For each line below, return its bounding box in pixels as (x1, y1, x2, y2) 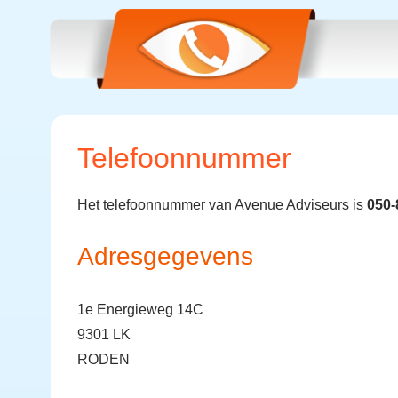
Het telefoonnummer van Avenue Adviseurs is (77, 197, 367, 212)
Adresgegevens (77, 243, 253, 270)
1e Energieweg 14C (77, 302, 203, 317)
